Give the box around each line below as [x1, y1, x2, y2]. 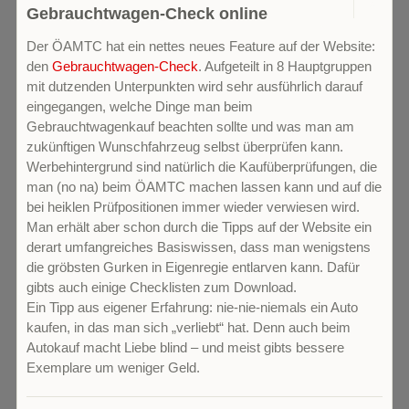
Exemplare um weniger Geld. [26, 360, 200, 376]
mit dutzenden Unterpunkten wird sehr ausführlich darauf [26, 79, 362, 95]
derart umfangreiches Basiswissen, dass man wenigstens [26, 239, 371, 256]
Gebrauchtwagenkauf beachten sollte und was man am [26, 119, 354, 135]
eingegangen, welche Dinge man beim [26, 99, 253, 115]
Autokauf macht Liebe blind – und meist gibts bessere [26, 340, 344, 356]
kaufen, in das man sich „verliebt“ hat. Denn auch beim [26, 320, 351, 336]
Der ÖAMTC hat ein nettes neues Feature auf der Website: [26, 38, 375, 55]
